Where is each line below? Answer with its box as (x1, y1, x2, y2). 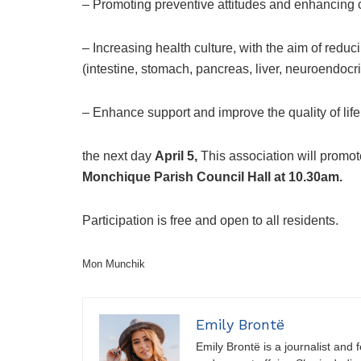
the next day (82, 149, 155, 164)
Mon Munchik (82, 258, 145, 271)
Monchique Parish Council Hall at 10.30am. (82, 170, 342, 185)
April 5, (155, 149, 197, 164)
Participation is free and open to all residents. (82, 214, 338, 228)
